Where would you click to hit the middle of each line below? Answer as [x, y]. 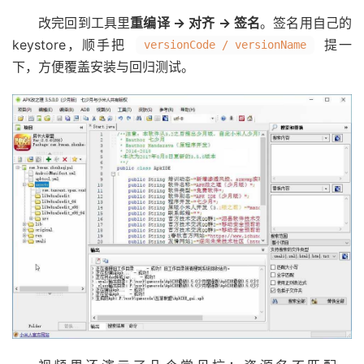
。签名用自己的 [306, 23]
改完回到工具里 [84, 23]
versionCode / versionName [225, 45]
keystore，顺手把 [72, 45]
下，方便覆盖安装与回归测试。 [103, 67]
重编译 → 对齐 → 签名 [195, 23]
